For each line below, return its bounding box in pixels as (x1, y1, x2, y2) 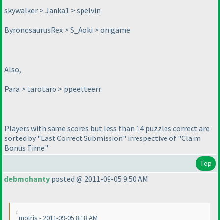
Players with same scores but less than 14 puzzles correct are (4, 123, 210, 134)
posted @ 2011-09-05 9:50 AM (50, 174, 148, 184)
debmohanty (4, 174, 50, 184)
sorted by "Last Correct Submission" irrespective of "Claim (4, 133, 201, 143)
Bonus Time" (4, 143, 48, 153)
